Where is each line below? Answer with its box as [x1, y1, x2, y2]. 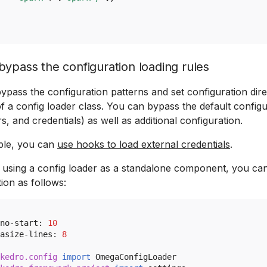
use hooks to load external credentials [57, 138, 230, 150]
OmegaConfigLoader [95, 252, 176, 262]
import [62, 252, 91, 262]
